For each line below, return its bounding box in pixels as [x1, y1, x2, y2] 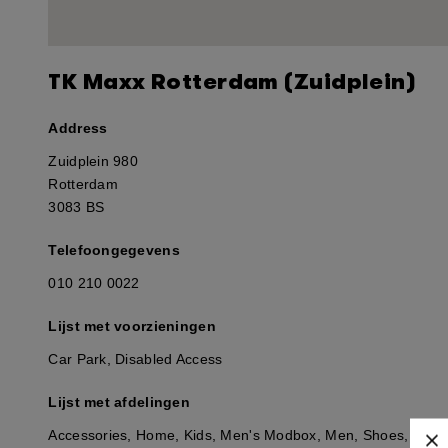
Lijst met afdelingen [48, 394, 190, 410]
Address [48, 120, 108, 136]
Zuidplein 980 [48, 153, 139, 169]
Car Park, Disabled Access [48, 351, 223, 367]
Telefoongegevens [48, 242, 180, 258]
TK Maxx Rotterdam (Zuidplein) [48, 67, 416, 96]
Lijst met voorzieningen [48, 318, 216, 334]
